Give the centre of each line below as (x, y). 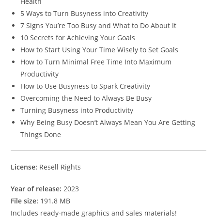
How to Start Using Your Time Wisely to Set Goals (100, 50)
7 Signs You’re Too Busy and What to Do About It (99, 26)
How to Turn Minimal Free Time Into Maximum (96, 62)
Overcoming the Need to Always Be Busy (86, 98)
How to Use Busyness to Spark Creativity (85, 86)
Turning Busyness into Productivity (77, 110)
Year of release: (36, 189)
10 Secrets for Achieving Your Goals (78, 38)
